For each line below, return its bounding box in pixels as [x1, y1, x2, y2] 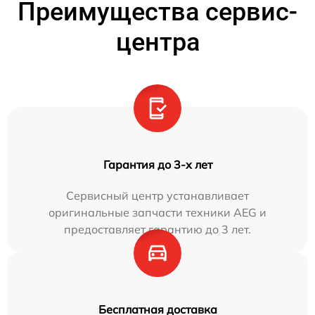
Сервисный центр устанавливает [66, 188, 249, 202]
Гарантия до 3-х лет [103, 157, 212, 172]
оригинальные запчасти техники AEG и [49, 205, 266, 219]
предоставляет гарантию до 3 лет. [64, 221, 251, 236]
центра [115, 27, 200, 57]
